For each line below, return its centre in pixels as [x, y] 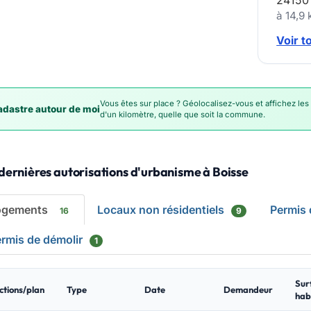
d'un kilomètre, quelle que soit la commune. [182, 115]
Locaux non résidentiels [162, 210]
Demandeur [248, 290]
